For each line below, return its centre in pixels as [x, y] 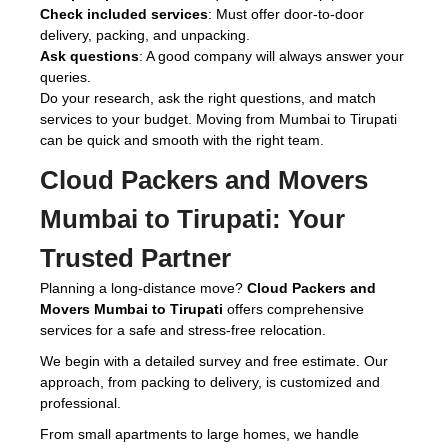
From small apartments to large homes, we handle [199, 434]
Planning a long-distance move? [143, 288]
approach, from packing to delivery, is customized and [210, 382]
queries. [65, 77]
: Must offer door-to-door [286, 14]
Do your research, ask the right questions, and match [208, 98]
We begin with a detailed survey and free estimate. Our [214, 361]
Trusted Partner [135, 258]
